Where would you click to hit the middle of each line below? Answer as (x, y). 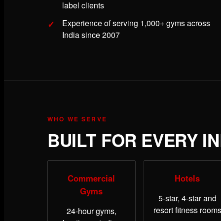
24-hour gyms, (91, 211)
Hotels (187, 178)
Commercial (92, 178)
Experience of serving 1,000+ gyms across (136, 23)
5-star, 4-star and (187, 198)
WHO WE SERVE (77, 119)
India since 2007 (91, 35)
